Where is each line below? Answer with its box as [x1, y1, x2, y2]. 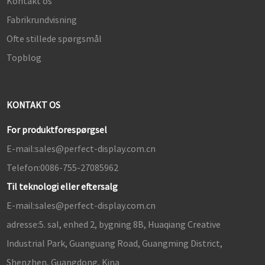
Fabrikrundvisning [6, 14, 77, 26]
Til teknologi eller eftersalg [6, 180, 118, 193]
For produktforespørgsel [6, 124, 107, 136]
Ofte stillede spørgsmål [6, 33, 102, 45]
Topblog [6, 51, 41, 64]
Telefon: [6, 161, 40, 174]
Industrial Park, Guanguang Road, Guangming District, [6, 237, 222, 250]
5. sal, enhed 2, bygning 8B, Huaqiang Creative [38, 218, 221, 231]
